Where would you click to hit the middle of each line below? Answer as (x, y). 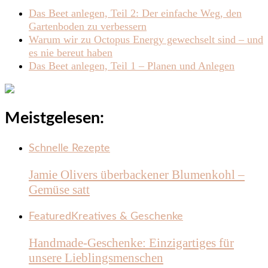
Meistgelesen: (54, 118)
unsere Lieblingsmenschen (96, 258)
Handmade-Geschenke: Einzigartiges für (131, 243)
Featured (50, 216)
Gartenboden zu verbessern (88, 27)
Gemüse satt (59, 189)
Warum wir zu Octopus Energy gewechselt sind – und (146, 40)
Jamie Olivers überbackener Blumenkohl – (137, 174)
